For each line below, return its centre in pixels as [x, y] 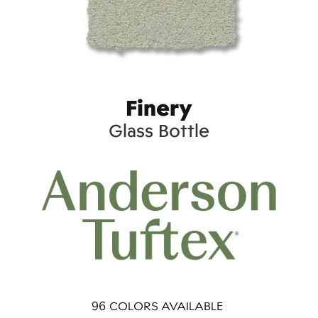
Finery [159, 108]
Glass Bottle [159, 130]
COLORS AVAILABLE [166, 306]
